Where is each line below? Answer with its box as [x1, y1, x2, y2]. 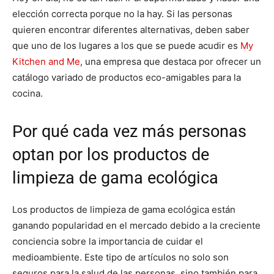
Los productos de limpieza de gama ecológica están [12, 203, 235, 215]
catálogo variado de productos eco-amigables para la [12, 71, 241, 83]
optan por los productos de [12, 144, 209, 165]
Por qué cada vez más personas [12, 121, 246, 141]
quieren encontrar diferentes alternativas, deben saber [12, 23, 250, 35]
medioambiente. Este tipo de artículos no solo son [12, 251, 229, 263]
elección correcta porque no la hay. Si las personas [12, 7, 232, 20]
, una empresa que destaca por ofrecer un [80, 55, 261, 67]
